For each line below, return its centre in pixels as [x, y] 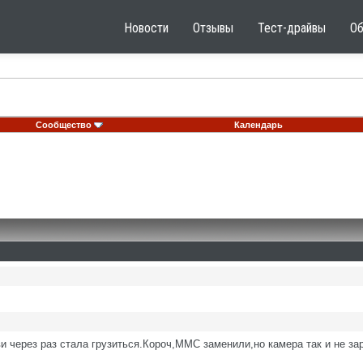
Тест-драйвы [292, 28]
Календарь [258, 125]
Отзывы [213, 28]
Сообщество [64, 125]
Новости [146, 28]
